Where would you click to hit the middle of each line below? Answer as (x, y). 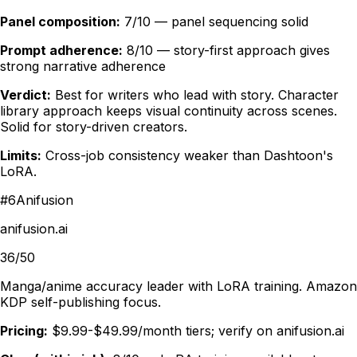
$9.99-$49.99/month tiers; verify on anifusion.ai (198, 331)
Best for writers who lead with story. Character (197, 95)
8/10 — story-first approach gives (228, 51)
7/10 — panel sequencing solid (216, 22)
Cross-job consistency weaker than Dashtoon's (189, 156)
